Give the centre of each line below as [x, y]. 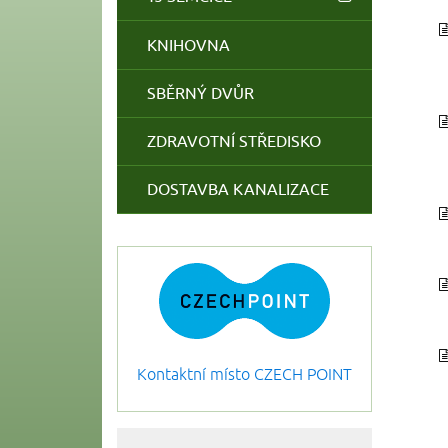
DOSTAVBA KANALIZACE [238, 189]
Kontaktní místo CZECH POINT [244, 374]
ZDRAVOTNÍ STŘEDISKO [234, 140]
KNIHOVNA [189, 44]
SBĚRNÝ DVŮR [201, 92]
